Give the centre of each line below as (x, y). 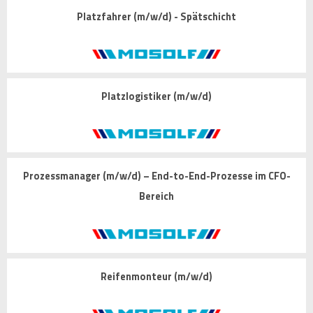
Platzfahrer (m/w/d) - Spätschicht (156, 16)
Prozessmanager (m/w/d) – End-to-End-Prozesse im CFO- (156, 176)
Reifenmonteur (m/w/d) (156, 276)
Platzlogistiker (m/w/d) (156, 96)
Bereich (156, 197)
